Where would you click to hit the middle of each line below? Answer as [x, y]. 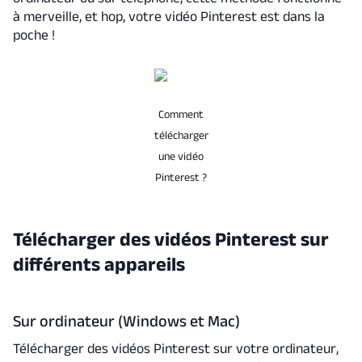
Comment [181, 114]
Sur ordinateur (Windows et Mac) [126, 321]
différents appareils [99, 264]
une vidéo [181, 156]
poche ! [35, 34]
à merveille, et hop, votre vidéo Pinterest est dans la [168, 16]
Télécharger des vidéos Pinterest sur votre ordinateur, [175, 348]
